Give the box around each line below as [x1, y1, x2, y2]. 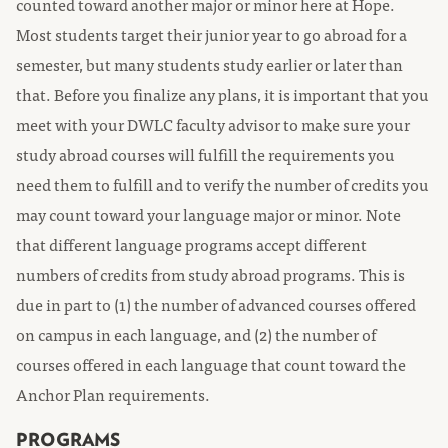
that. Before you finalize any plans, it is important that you [16, 81, 429, 107]
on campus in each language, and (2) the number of [16, 321, 376, 347]
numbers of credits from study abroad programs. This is [16, 261, 405, 287]
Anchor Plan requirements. [16, 381, 210, 407]
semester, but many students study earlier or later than [16, 51, 403, 77]
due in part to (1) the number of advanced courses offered [16, 291, 416, 317]
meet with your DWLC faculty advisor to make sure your [16, 111, 410, 137]
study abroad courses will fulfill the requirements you [16, 141, 395, 167]
